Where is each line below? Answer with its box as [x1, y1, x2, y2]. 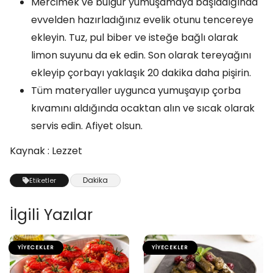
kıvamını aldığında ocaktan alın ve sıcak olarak [31, 101, 255, 115]
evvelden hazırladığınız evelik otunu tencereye [31, 13, 253, 27]
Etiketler [29, 175, 56, 185]
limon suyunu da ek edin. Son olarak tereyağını [31, 48, 251, 62]
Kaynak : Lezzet [10, 144, 82, 158]
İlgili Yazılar [10, 204, 93, 225]
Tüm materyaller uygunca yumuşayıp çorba [31, 83, 241, 97]
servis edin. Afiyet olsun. [31, 119, 143, 133]
